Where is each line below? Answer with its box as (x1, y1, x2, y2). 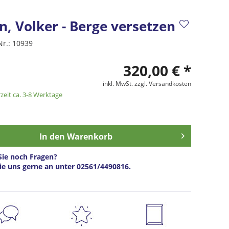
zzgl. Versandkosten (134, 79, 191, 88)
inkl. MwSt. (102, 79, 134, 88)
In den (39, 131, 65, 143)
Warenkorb (66, 131, 112, 143)
